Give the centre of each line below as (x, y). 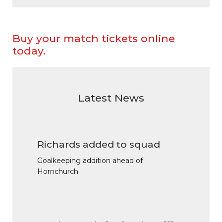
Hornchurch (58, 172)
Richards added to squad (99, 145)
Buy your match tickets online (94, 39)
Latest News (111, 98)
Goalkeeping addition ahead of (90, 161)
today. (29, 51)
